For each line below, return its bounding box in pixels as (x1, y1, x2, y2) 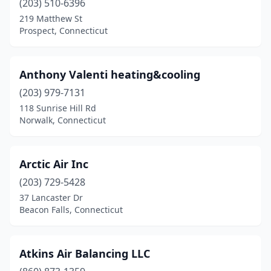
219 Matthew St (19, 13, 82, 24)
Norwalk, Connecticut (19, 114, 106, 126)
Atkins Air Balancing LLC (19, 246, 150, 261)
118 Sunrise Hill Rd (19, 102, 96, 114)
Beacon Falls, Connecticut (19, 204, 123, 215)
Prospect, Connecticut (19, 25, 108, 36)
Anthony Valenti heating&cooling (19, 67, 200, 82)
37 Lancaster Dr (19, 192, 83, 203)
